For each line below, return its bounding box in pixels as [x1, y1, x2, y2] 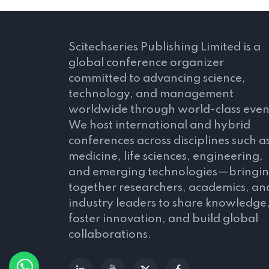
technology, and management [68, 88, 234, 100]
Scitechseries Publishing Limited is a [68, 41, 261, 53]
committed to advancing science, [68, 73, 246, 84]
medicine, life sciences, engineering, [68, 151, 263, 162]
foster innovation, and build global [68, 213, 258, 225]
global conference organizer [68, 57, 224, 68]
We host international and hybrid [68, 119, 250, 131]
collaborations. [68, 229, 151, 240]
